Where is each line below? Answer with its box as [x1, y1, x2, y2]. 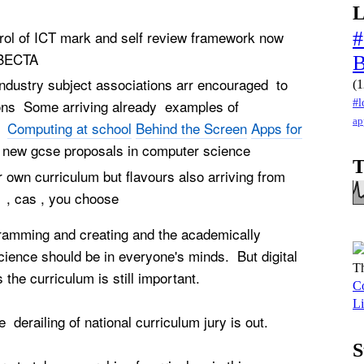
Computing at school [7, 118, 132, 139]
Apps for [251, 118, 302, 139]
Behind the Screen [136, 118, 247, 139]
